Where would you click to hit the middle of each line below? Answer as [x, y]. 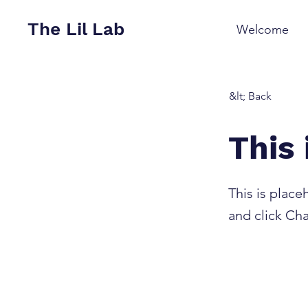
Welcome [263, 30]
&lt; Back [250, 96]
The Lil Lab [76, 29]
